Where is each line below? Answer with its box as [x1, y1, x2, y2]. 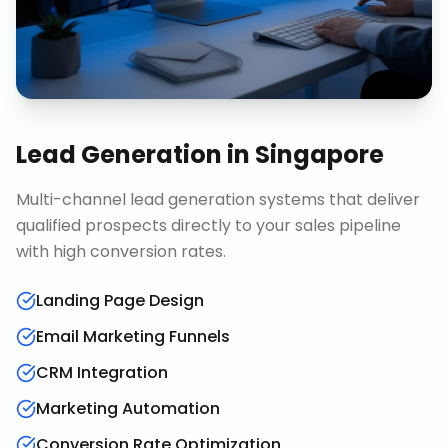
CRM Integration [36, 361, 168, 384]
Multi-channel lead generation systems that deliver [16, 188, 420, 211]
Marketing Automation [36, 397, 220, 420]
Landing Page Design [36, 289, 204, 312]
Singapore [255, 138, 384, 171]
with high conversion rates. [16, 240, 226, 263]
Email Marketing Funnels [36, 325, 230, 348]
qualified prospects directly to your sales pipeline [16, 214, 401, 237]
